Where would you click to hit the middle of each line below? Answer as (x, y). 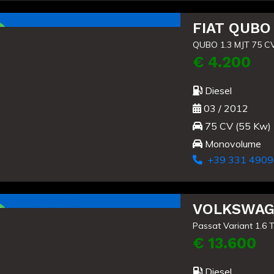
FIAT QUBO (231, 28)
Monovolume (231, 144)
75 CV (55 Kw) (236, 126)
